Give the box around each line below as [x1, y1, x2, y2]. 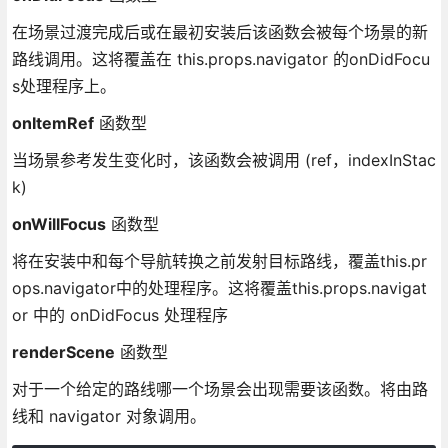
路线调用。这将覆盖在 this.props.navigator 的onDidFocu [11, 48, 430, 69]
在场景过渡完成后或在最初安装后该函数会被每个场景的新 [11, 21, 428, 42]
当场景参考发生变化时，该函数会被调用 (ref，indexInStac [11, 149, 436, 170]
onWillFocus [11, 213, 106, 234]
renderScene [11, 341, 115, 362]
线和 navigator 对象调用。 [11, 405, 206, 426]
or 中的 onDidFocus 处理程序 [11, 304, 228, 325]
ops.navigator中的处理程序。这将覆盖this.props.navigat [11, 277, 427, 298]
